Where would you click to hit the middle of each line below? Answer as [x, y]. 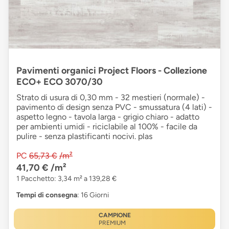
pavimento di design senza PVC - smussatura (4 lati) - [114, 107]
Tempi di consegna [47, 195]
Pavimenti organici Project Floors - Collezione [112, 71]
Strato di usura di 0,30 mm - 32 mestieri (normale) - [111, 98]
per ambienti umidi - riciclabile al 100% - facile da [107, 127]
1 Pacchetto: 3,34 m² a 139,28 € [66, 179]
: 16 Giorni [93, 195]
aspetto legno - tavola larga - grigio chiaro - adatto [108, 117]
